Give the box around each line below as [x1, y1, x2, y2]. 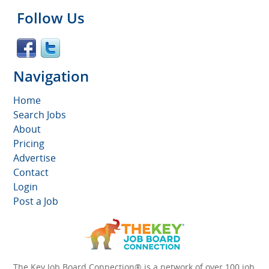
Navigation [13, 66, 89, 86]
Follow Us [17, 8, 85, 28]
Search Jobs [13, 108, 66, 121]
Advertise [13, 151, 56, 165]
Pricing [13, 137, 44, 150]
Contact [13, 166, 49, 179]
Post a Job [13, 195, 58, 208]
